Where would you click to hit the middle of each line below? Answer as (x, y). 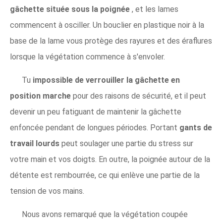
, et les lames (155, 9)
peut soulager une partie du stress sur (127, 143)
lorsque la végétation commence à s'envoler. (87, 57)
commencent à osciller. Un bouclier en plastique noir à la (107, 25)
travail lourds (36, 143)
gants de (196, 128)
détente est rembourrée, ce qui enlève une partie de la (105, 175)
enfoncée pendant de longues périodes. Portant (95, 128)
